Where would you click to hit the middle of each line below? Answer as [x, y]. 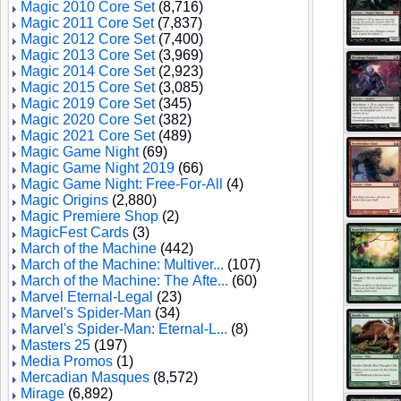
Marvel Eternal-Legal [87, 297]
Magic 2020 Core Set [88, 119]
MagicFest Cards [75, 232]
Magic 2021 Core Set [88, 136]
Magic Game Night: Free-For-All [122, 184]
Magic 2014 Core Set [88, 71]
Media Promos [67, 361]
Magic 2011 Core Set [87, 23]
